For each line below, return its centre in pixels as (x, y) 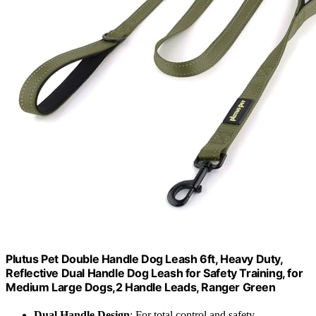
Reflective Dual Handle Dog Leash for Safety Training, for (154, 273)
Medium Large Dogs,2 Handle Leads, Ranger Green (141, 287)
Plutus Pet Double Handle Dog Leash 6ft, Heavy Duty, (144, 259)
